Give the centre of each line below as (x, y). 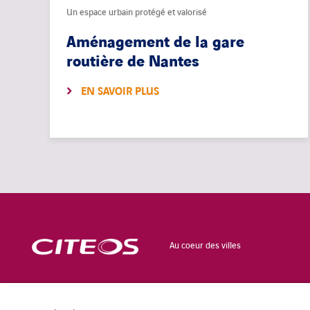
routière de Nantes (134, 62)
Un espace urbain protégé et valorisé (137, 13)
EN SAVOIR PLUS (120, 92)
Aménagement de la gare (155, 43)
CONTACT (48, 300)
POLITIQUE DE (215, 300)
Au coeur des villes (205, 246)
